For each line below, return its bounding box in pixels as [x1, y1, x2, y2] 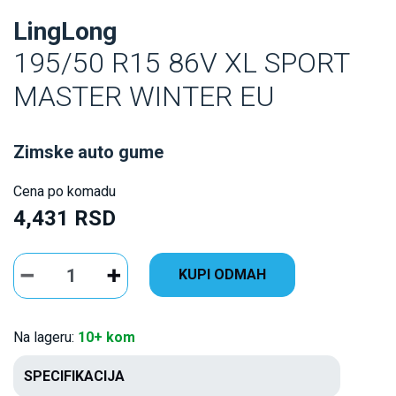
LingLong [13, 16, 117, 46]
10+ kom [78, 328, 135, 346]
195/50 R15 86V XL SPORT [13, 45, 349, 80]
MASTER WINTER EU [13, 79, 275, 113]
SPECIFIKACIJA [24, 367, 125, 385]
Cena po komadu [13, 182, 116, 200]
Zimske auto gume [13, 141, 164, 163]
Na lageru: [13, 328, 78, 346]
